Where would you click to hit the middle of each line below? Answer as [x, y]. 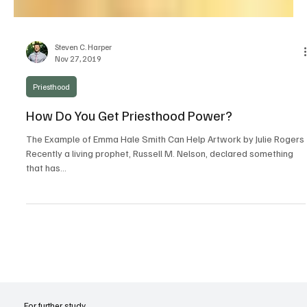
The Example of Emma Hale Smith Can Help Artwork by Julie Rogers [165, 163]
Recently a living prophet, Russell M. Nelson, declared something [160, 177]
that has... [46, 192]
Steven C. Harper [83, 71]
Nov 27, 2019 [78, 83]
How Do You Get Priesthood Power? [129, 139]
